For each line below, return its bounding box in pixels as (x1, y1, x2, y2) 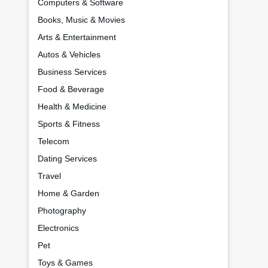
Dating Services (38, 154, 97, 164)
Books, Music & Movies (38, 15, 125, 25)
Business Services (38, 67, 106, 77)
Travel (38, 171, 61, 181)
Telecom (38, 136, 69, 147)
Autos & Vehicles (38, 50, 100, 60)
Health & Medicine (38, 102, 106, 112)
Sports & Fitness (38, 119, 100, 129)
